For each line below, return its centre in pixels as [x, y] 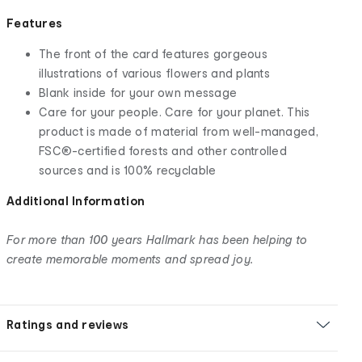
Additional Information [76, 200]
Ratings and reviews [68, 324]
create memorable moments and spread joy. [130, 259]
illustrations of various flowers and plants [155, 73]
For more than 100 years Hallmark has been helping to [157, 239]
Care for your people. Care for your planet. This [175, 112]
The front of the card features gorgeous [153, 53]
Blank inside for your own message [138, 92]
